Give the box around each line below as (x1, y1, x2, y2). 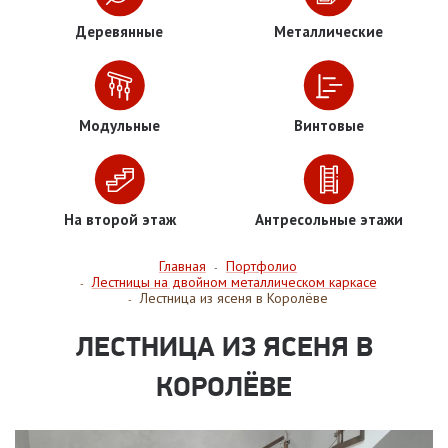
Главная (159, 257, 206, 276)
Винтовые (293, 116, 364, 136)
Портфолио (226, 257, 297, 276)
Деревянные (76, 22, 163, 42)
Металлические (274, 22, 383, 42)
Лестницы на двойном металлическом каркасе (91, 273, 377, 292)
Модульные (79, 116, 160, 136)
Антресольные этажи (254, 210, 403, 230)
